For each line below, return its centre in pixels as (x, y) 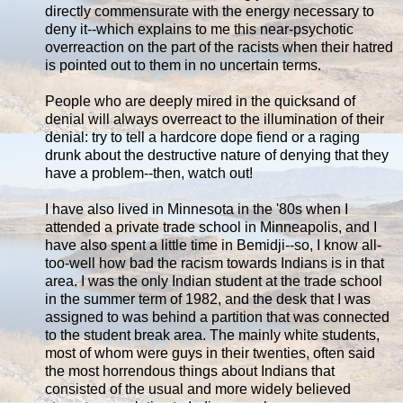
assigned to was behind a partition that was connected (217, 317)
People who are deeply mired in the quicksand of (200, 101)
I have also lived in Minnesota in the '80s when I (197, 209)
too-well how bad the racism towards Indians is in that (215, 263)
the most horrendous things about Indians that (190, 371)
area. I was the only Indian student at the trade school (214, 281)
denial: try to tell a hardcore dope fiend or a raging (202, 137)
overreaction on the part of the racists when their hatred (219, 47)
